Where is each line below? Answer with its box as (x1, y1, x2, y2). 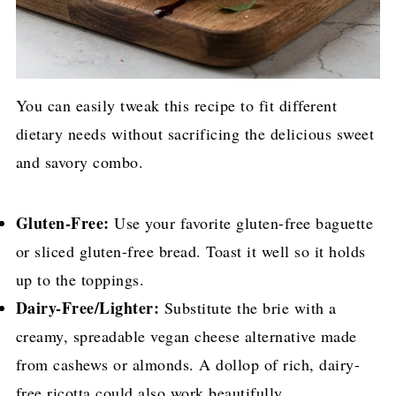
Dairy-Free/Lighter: (15, 296, 160, 320)
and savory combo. (15, 151, 144, 173)
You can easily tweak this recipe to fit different (15, 95, 338, 117)
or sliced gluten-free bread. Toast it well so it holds (15, 240, 366, 263)
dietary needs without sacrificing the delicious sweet (15, 123, 375, 145)
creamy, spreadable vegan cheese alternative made (15, 325, 357, 347)
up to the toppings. (15, 269, 145, 291)
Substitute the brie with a (159, 297, 337, 319)
